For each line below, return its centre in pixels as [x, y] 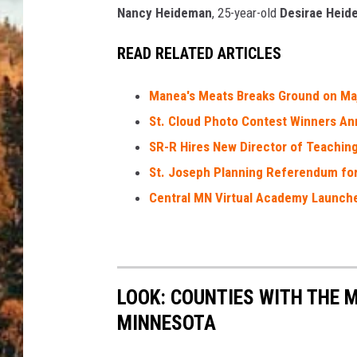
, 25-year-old [246, 13]
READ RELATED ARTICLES [199, 53]
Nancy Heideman [165, 13]
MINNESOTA [167, 322]
